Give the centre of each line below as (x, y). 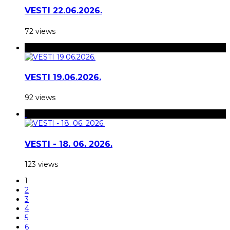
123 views (41, 164)
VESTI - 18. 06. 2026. (69, 144)
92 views (40, 98)
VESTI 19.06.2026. (63, 78)
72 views (40, 31)
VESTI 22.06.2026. (63, 11)
